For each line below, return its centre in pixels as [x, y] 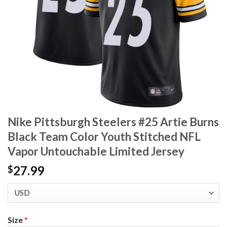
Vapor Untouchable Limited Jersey [96, 152]
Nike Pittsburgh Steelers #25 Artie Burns [113, 122]
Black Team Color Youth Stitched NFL [104, 137]
